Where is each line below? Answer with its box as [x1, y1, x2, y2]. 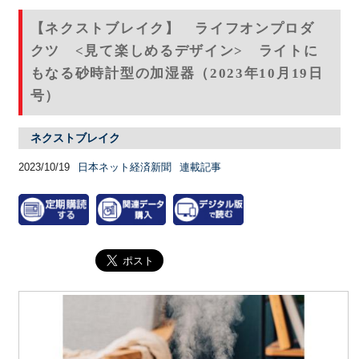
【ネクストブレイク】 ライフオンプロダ [30, 20, 315, 36]
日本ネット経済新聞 [77, 160, 171, 173]
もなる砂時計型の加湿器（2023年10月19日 [30, 65, 324, 81]
